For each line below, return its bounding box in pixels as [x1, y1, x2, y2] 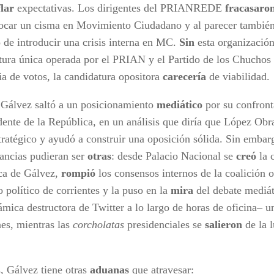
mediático [157, 98, 202, 111]
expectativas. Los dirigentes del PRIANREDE [14, 1, 225, 14]
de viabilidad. [206, 70, 270, 83]
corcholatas [73, 218, 124, 231]
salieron [205, 218, 242, 231]
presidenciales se [124, 218, 205, 231]
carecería [163, 70, 206, 83]
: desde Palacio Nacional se [111, 149, 236, 162]
